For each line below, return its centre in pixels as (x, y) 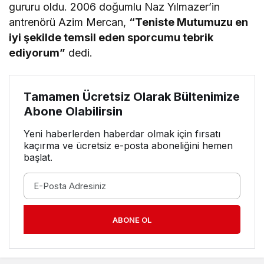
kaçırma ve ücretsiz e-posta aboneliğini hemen (128, 146)
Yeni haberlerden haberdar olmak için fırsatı (122, 134)
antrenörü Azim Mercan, (69, 22)
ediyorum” (37, 53)
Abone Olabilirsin (73, 111)
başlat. (38, 157)
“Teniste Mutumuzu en (189, 22)
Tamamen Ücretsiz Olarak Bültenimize (132, 97)
